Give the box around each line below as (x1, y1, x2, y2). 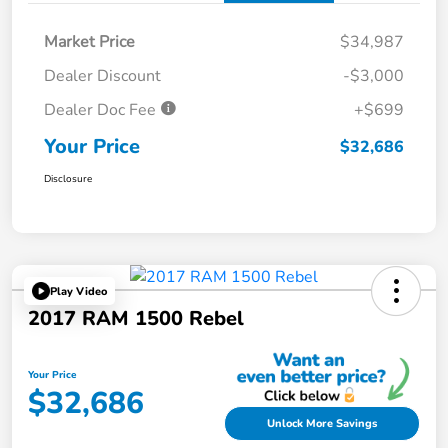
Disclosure (44, 172, 92, 187)
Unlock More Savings (267, 416, 377, 432)
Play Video (50, 283, 107, 299)
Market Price (44, 31, 135, 54)
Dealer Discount (44, 65, 161, 88)
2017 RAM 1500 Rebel (28, 305, 244, 333)
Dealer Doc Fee (44, 99, 160, 122)
